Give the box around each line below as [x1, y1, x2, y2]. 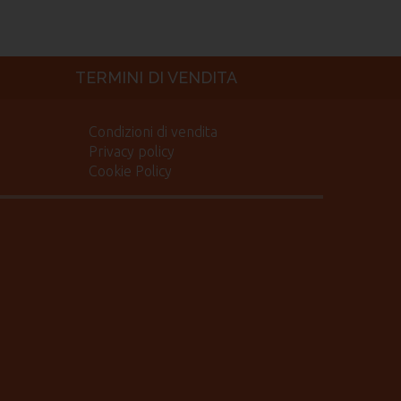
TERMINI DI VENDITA [74, 67, 237, 87]
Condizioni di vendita [88, 123, 218, 140]
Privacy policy [88, 142, 175, 159]
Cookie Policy [88, 162, 172, 179]
